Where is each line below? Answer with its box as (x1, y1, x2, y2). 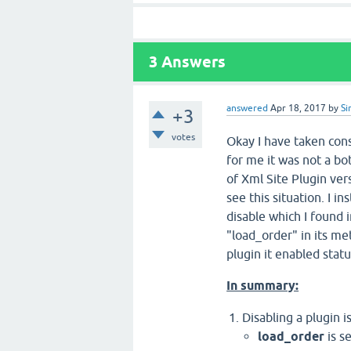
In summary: (226, 278, 299, 293)
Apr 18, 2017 (270, 103, 327, 114)
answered (226, 103, 269, 114)
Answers (157, 52, 226, 71)
